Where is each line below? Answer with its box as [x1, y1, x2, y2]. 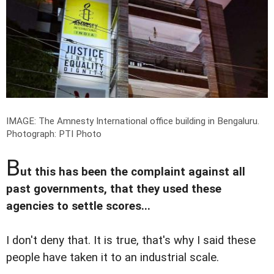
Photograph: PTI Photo [6, 128, 102, 140]
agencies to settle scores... [6, 199, 150, 213]
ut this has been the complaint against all [20, 165, 245, 179]
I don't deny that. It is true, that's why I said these [6, 234, 256, 248]
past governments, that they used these [6, 182, 221, 196]
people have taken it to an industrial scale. [6, 251, 219, 265]
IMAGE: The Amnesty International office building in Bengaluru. [6, 116, 259, 127]
